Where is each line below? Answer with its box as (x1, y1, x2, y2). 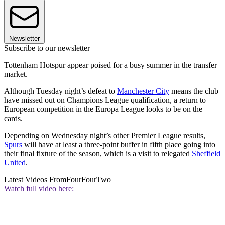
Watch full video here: (4, 184, 74, 193)
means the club (169, 87, 218, 96)
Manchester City (117, 87, 169, 96)
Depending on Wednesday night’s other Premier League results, (4, 131, 205, 140)
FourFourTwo (66, 175, 111, 184)
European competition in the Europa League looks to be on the (4, 105, 202, 114)
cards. (4, 114, 25, 123)
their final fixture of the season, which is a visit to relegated (4, 149, 192, 158)
